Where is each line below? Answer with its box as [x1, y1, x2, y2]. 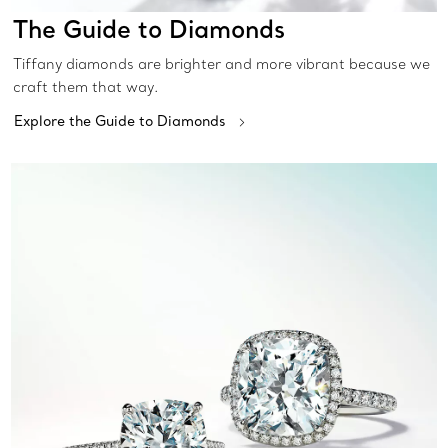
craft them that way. [13, 78, 158, 97]
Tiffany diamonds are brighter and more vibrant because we [13, 55, 430, 74]
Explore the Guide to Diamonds [14, 112, 226, 131]
